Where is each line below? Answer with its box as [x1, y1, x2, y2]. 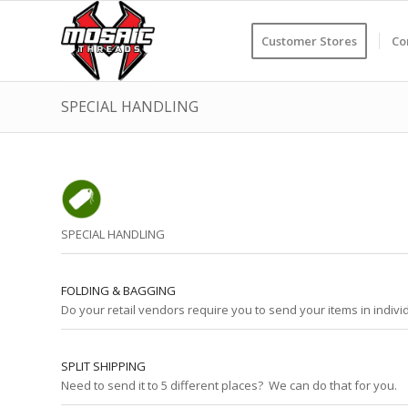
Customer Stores [261, 33, 357, 49]
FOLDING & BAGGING [61, 282, 176, 299]
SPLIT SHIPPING [61, 358, 146, 374]
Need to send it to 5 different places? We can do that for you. [61, 377, 397, 393]
